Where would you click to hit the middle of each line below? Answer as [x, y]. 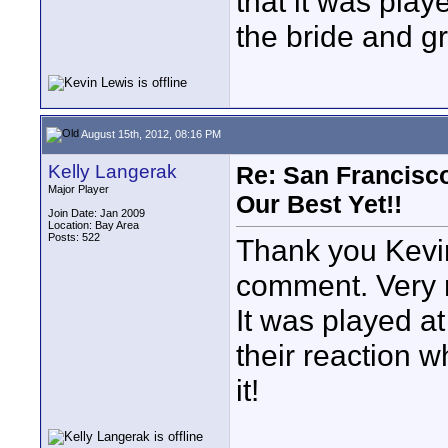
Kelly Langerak [112, 171]
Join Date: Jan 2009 [96, 213]
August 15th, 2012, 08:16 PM [150, 133]
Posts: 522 [74, 237]
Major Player [78, 189]
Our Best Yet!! [319, 204]
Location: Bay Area [93, 225]
